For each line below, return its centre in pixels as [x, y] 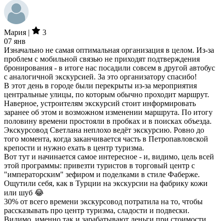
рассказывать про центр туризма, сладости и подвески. [97, 210]
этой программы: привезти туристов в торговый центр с [99, 166]
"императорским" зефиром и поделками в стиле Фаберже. [102, 174]
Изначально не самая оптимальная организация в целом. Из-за [109, 50]
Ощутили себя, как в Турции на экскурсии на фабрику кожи [106, 183]
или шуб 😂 [24, 193]
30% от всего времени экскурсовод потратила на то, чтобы [103, 202]
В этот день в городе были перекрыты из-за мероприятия [100, 86]
